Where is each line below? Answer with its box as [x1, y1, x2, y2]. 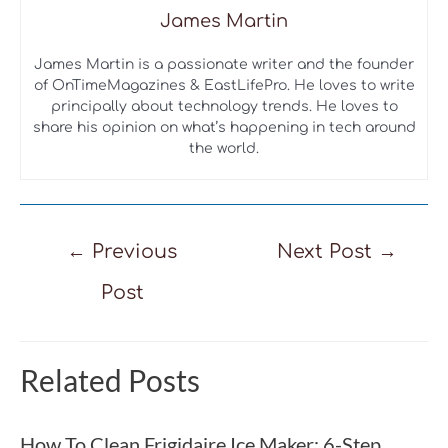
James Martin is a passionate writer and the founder [34, 57, 414, 73]
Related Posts [20, 362, 200, 399]
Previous [86, 241, 177, 263]
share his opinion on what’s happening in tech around [32, 120, 416, 136]
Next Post [277, 241, 379, 263]
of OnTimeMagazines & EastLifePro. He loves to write [33, 78, 415, 94]
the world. [189, 141, 259, 157]
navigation [19, 262, 110, 281]
